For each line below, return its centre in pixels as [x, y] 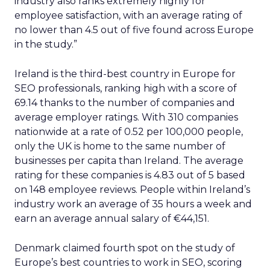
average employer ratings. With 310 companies [126, 117]
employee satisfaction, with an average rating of [128, 15]
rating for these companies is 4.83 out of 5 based [130, 175]
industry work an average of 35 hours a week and [133, 204]
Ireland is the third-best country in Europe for [125, 74]
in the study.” [46, 44]
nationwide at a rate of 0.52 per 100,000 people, [129, 132]
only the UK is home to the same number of [120, 146]
